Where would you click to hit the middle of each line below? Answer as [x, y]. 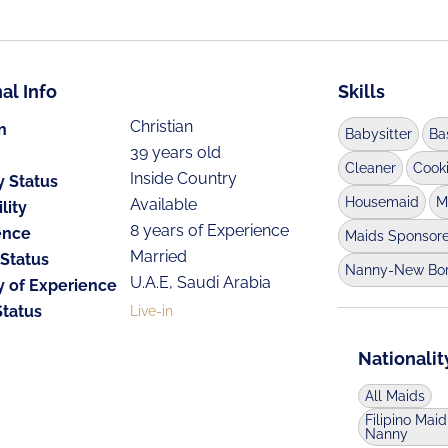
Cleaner [370, 168]
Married [159, 256]
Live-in [152, 311]
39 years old [176, 152]
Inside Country [184, 178]
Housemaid [381, 202]
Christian [162, 126]
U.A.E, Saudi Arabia [201, 282]
